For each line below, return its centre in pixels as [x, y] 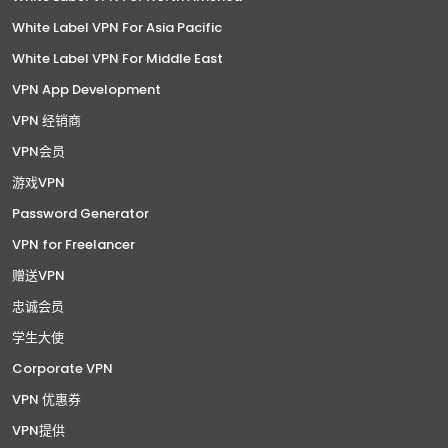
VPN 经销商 [46, 121]
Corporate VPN [62, 369]
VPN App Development [86, 90]
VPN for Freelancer [73, 245]
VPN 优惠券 [46, 400]
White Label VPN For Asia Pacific [117, 28]
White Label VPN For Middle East [117, 59]
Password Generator [80, 214]
